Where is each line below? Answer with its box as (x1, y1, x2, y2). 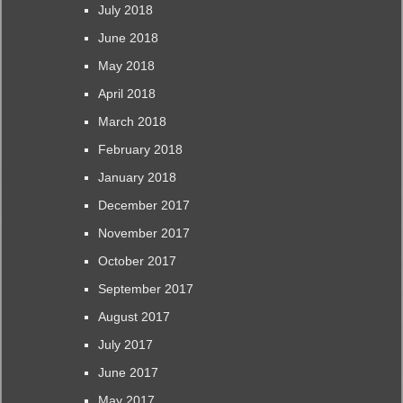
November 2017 (97, 225, 190, 240)
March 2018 (97, 113, 166, 129)
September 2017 (97, 281, 193, 296)
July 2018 (97, 2, 153, 17)
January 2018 (97, 169, 176, 184)
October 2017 (97, 253, 176, 268)
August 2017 (97, 309, 170, 324)
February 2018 (97, 141, 183, 157)
